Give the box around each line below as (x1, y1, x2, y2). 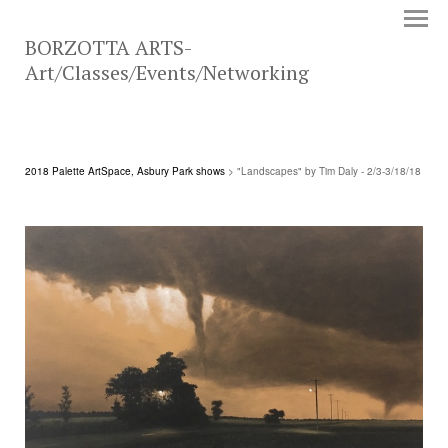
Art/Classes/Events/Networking (25, 59, 309, 86)
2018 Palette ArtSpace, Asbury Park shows (25, 164, 225, 178)
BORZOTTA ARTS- (25, 34, 192, 61)
